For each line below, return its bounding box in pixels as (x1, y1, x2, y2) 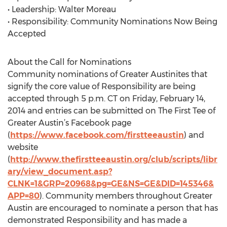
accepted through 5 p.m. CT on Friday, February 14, (8, 94, 205, 103)
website (8, 142, 38, 152)
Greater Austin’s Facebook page (8, 118, 131, 128)
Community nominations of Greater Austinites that (8, 69, 207, 79)
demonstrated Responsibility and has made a (8, 215, 187, 225)
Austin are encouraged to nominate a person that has (8, 203, 218, 213)
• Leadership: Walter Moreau (8, 5, 116, 14)
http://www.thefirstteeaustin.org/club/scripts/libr (10, 155, 217, 164)
